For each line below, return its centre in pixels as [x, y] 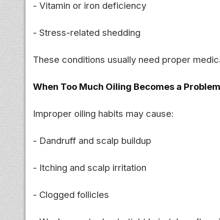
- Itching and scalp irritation [90, 167]
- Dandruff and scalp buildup [92, 140]
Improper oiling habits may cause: [103, 113]
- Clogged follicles [71, 194]
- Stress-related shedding [87, 32]
